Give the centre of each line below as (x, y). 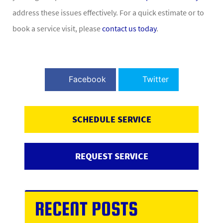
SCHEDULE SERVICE (111, 119)
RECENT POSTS (86, 209)
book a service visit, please (57, 29)
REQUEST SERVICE (111, 156)
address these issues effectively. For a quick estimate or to (108, 13)
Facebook (87, 79)
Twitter (155, 79)
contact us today (129, 29)
